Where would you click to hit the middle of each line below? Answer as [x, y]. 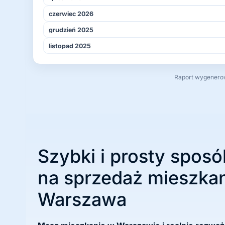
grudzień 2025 [71, 30]
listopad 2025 [70, 46]
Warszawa [82, 199]
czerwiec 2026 [71, 14]
